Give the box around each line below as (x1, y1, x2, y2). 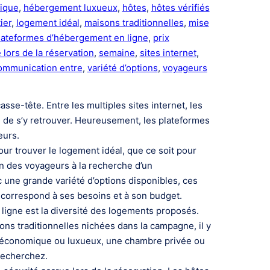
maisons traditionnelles (84, 16, 184, 28)
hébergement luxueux (23, 1, 118, 13)
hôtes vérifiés (151, 1, 210, 13)
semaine (98, 46, 135, 58)
